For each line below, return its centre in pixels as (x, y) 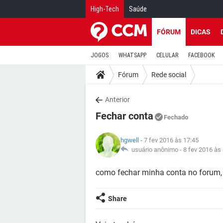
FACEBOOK (201, 55)
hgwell (130, 140)
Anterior (117, 100)
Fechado (176, 117)
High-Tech (105, 9)
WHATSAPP (132, 55)
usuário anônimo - (156, 150)
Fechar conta (124, 116)
